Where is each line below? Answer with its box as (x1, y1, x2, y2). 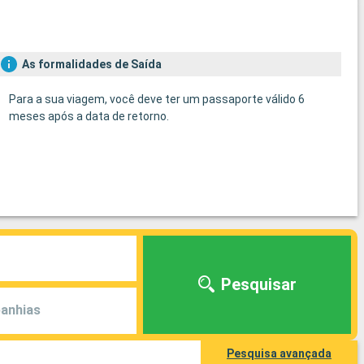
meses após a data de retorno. (8, 109, 169, 123)
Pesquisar (220, 275, 297, 295)
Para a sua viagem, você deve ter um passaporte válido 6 (8, 92, 305, 106)
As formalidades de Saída (21, 57, 162, 71)
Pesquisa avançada (227, 346, 331, 360)
